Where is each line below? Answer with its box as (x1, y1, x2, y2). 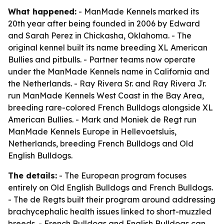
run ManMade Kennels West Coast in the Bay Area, (8, 90, 204, 100)
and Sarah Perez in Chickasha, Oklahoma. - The (8, 30, 191, 40)
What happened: (8, 6, 76, 16)
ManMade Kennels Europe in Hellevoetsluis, (8, 126, 176, 136)
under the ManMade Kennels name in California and (8, 66, 209, 76)
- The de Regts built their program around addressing (8, 194, 215, 204)
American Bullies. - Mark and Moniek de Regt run (8, 114, 196, 124)
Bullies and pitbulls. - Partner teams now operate (8, 54, 195, 64)
